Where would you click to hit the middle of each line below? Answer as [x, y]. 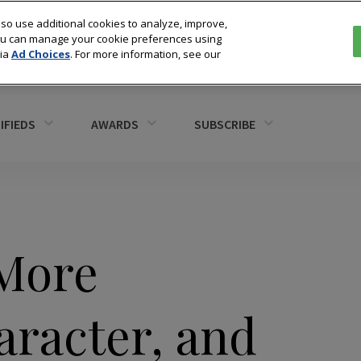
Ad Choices [41, 54]
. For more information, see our [145, 54]
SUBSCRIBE [225, 124]
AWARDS [115, 124]
